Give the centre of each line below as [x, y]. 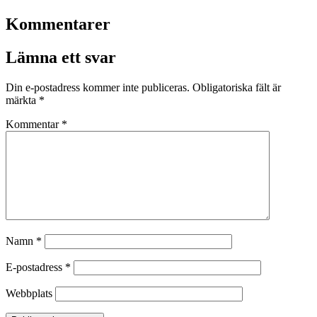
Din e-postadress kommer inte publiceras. [98, 87]
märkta [22, 100]
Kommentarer [58, 24]
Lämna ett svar [61, 57]
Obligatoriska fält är [237, 87]
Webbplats [29, 293]
